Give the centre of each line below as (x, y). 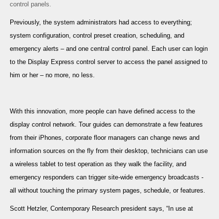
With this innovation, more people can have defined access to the (102, 111)
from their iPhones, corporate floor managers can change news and (104, 138)
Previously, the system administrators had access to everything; (101, 22)
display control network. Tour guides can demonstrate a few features (106, 125)
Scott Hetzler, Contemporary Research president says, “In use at (101, 209)
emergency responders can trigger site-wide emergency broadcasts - (106, 177)
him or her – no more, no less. (52, 75)
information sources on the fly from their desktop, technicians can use (109, 151)
